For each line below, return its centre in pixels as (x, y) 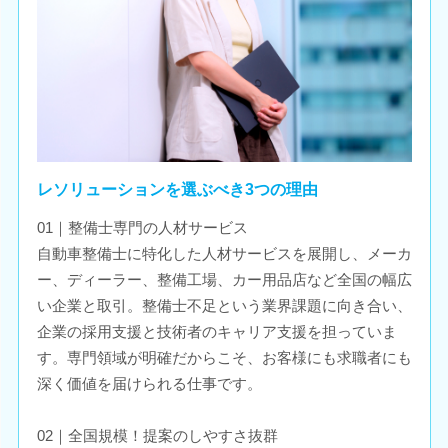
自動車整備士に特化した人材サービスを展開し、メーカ (224, 253)
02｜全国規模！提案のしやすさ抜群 (157, 435)
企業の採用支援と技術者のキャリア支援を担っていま (216, 331)
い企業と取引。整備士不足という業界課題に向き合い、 (224, 305)
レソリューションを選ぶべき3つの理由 (177, 189)
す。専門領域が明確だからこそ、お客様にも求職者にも (224, 357)
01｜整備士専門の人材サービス (142, 227)
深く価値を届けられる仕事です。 (149, 383)
